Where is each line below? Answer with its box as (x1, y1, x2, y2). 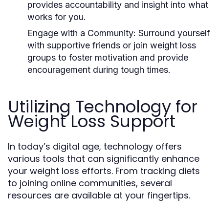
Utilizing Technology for (8, 95, 197, 118)
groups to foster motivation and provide (27, 52, 188, 63)
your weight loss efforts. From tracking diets (8, 165, 200, 177)
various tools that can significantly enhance (8, 153, 199, 165)
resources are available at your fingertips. (8, 189, 190, 201)
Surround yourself (136, 28, 210, 38)
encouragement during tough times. (27, 65, 171, 75)
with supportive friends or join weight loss (27, 40, 196, 50)
